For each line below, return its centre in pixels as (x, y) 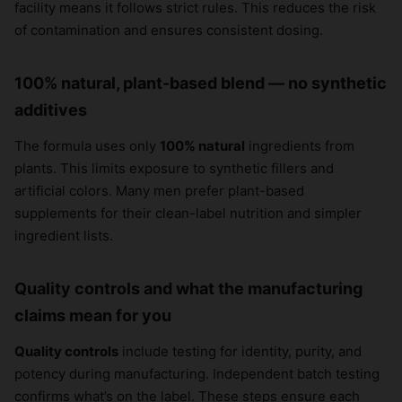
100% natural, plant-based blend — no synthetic (201, 83)
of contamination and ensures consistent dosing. (169, 31)
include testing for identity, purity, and (240, 352)
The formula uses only (87, 146)
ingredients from (300, 146)
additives (51, 110)
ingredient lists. (64, 236)
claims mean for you (93, 316)
